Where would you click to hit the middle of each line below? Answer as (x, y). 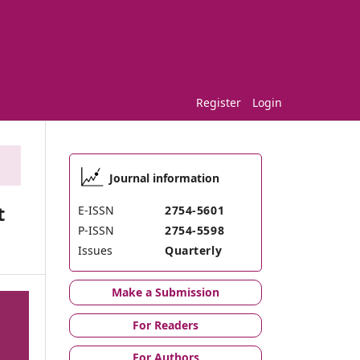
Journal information (164, 178)
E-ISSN (96, 210)
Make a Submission (166, 292)
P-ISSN (96, 230)
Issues (95, 250)
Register (219, 102)
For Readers (166, 325)
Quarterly (194, 250)
